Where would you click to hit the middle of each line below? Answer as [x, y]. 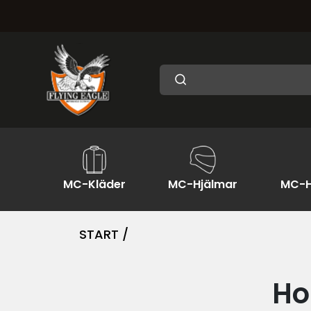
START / [104, 234]
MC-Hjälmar [203, 184]
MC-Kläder [94, 184]
